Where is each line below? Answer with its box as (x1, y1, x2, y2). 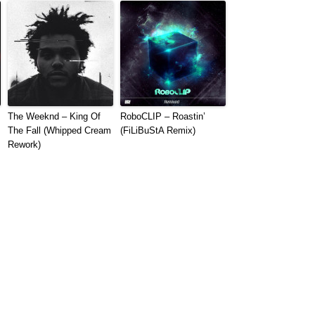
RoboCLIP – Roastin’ (120, 111, 206, 122)
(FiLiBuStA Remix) (120, 125, 196, 136)
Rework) (8, 139, 41, 150)
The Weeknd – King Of (8, 111, 101, 122)
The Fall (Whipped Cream (8, 125, 112, 136)
